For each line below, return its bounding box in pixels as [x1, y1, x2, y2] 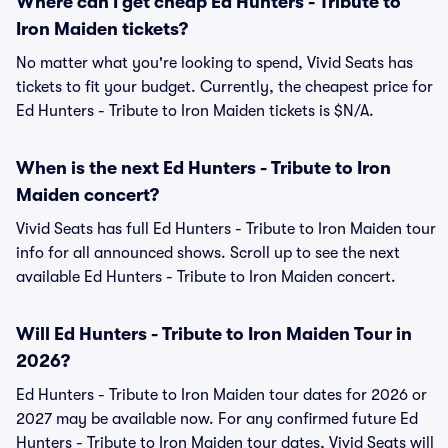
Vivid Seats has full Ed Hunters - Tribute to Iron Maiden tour [16, 220, 436, 238]
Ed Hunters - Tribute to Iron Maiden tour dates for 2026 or [16, 386, 427, 404]
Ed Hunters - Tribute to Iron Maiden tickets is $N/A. [16, 102, 374, 120]
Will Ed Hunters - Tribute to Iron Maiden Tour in [16, 324, 412, 344]
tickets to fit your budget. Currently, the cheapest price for [16, 78, 433, 96]
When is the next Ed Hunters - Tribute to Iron [16, 158, 391, 178]
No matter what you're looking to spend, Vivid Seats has [16, 54, 413, 72]
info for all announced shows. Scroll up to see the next [16, 244, 400, 262]
